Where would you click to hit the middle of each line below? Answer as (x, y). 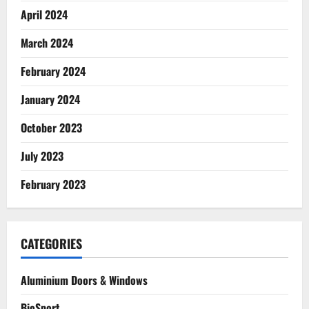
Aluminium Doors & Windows (84, 280)
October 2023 (51, 128)
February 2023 (53, 185)
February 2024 (53, 71)
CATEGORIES (51, 244)
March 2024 (47, 43)
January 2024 (50, 100)
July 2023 (42, 156)
